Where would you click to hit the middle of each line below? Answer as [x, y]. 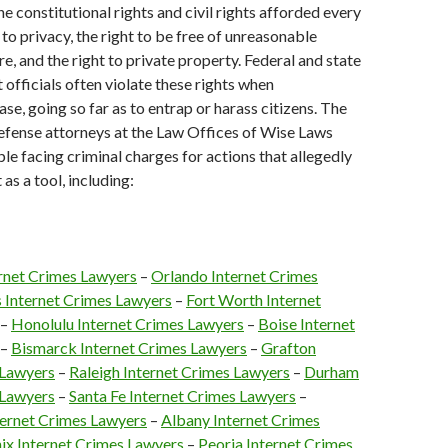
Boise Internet [306, 323]
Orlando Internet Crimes [234, 275]
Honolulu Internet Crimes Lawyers [127, 323]
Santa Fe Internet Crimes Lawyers [182, 395]
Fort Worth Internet [253, 299]
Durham [331, 371]
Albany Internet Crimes [240, 419]
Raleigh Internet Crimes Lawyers [179, 371]
